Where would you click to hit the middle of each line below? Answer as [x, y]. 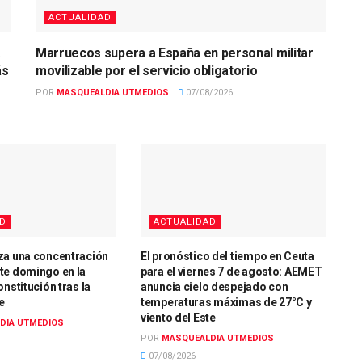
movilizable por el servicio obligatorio [147, 70]
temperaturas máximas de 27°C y [226, 302]
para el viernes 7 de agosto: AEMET [231, 271]
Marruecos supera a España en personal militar [175, 53]
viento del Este [178, 317]
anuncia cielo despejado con [214, 286]
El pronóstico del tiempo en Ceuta [227, 256]
